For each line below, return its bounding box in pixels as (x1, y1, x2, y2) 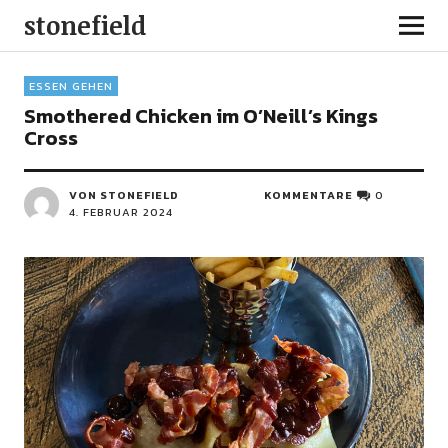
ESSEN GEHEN (28, 78, 113, 94)
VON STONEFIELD (68, 187, 179, 203)
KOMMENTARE (264, 187, 354, 203)
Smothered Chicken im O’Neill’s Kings (23, 101, 378, 131)
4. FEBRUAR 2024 (68, 204, 173, 220)
